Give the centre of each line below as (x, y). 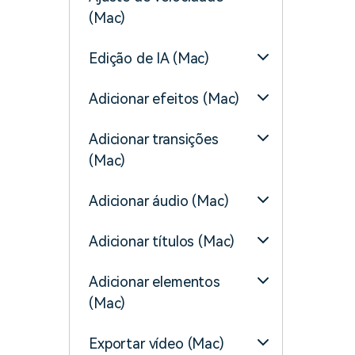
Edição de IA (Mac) (149, 58)
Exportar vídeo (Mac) (157, 344)
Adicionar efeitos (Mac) (164, 99)
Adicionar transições (154, 139)
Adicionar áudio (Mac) (159, 201)
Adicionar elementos (155, 282)
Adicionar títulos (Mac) (162, 241)
